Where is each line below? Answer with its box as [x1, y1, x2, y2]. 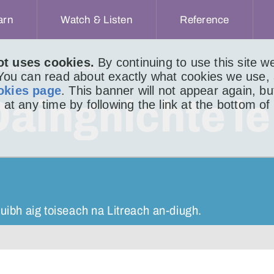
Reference [180, 13, 229, 26]
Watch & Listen [61, 13, 133, 26]
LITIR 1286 [53, 64, 97, 73]
